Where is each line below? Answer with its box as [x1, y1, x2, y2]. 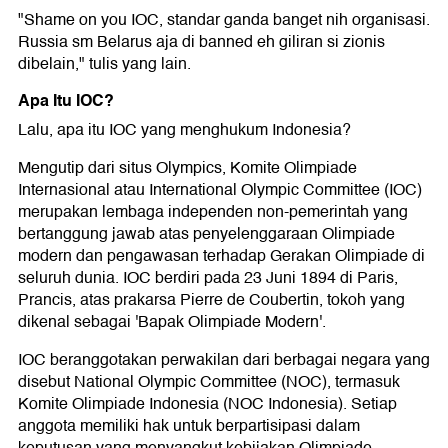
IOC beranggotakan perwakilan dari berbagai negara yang [18, 347, 430, 373]
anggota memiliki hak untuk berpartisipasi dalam [18, 413, 360, 439]
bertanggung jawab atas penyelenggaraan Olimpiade [18, 221, 395, 247]
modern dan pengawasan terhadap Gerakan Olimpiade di [18, 243, 425, 269]
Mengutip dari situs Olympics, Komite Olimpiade [18, 155, 357, 181]
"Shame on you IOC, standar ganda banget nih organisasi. [18, 7, 430, 33]
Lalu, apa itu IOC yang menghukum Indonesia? [18, 117, 351, 143]
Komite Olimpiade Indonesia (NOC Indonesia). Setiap [18, 391, 397, 417]
